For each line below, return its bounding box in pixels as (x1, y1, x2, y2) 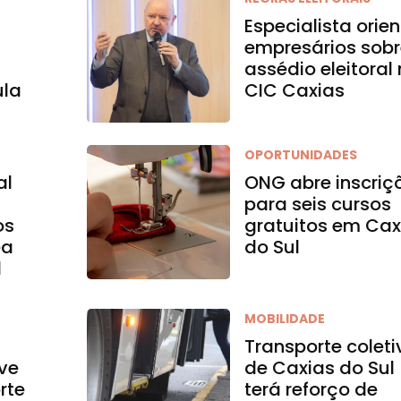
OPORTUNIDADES (244, 146, 358, 164)
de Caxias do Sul (244, 355, 396, 380)
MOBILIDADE (244, 310, 326, 328)
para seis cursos (244, 192, 392, 217)
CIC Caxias (244, 78, 346, 103)
